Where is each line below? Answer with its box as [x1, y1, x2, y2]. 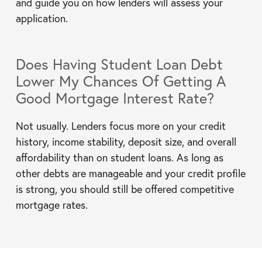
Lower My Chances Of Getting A [15, 71, 226, 91]
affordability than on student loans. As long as [15, 150, 223, 164]
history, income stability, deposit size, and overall [15, 134, 236, 149]
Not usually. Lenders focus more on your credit [15, 118, 226, 133]
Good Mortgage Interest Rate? [15, 88, 214, 108]
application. [15, 11, 68, 25]
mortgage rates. [15, 197, 88, 212]
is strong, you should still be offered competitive [15, 181, 234, 196]
